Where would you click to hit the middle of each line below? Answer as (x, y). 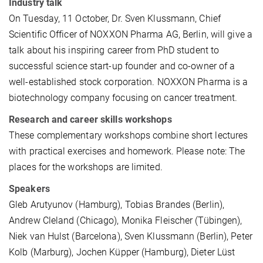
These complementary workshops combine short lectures (129, 135)
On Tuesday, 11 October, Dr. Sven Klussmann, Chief (115, 18)
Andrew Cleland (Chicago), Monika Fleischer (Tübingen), (126, 220)
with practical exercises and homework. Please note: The (127, 151)
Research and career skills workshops (90, 119)
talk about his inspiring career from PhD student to (114, 50)
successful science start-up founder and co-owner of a (122, 66)
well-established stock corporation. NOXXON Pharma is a (129, 82)
